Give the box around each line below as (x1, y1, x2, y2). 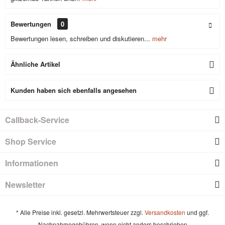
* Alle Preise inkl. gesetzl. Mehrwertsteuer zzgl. (16, 208, 145, 217)
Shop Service (5, 136, 56, 147)
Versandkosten (145, 208, 185, 217)
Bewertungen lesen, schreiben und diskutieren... (11, 34, 150, 43)
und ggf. (185, 208, 209, 217)
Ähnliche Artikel (11, 59, 60, 69)
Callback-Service (5, 114, 69, 126)
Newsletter (5, 179, 45, 190)
